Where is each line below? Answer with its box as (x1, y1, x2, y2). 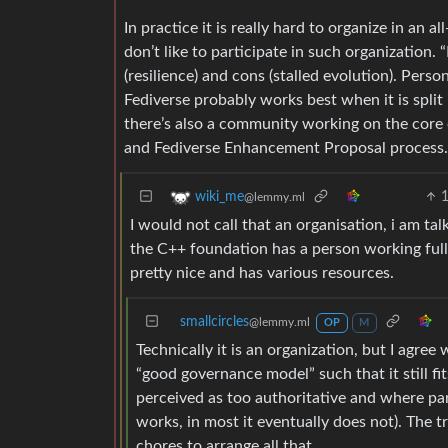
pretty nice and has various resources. (130, 265, 394, 281)
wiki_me (195, 190, 244, 205)
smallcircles (180, 315, 249, 329)
